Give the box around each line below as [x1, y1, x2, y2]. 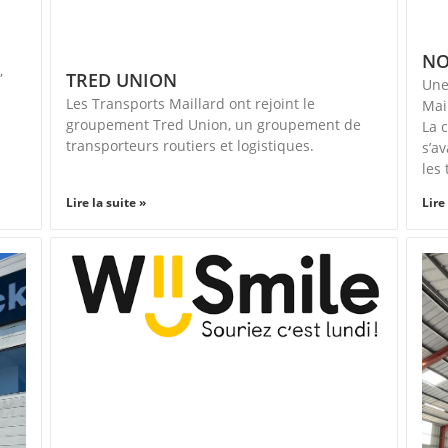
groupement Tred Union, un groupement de [65, 114, 361, 134]
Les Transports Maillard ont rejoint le [65, 93, 315, 113]
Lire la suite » [65, 194, 146, 212]
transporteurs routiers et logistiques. [65, 135, 314, 155]
